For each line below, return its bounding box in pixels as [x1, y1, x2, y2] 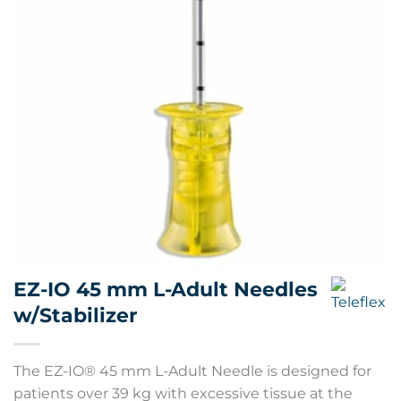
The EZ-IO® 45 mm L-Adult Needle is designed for [13, 363, 371, 380]
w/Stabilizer [13, 303, 137, 328]
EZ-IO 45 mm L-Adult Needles [13, 277, 318, 302]
